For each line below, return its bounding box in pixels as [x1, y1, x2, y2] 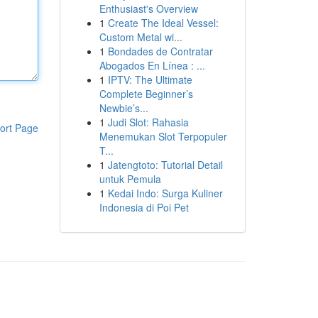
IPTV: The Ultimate [107, 72, 192, 87]
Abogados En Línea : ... [99, 58, 205, 72]
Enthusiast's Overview [99, 1, 198, 16]
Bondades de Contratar [107, 44, 213, 58]
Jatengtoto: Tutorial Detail [107, 158, 223, 172]
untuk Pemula [99, 172, 161, 186]
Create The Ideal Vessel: [107, 16, 219, 30]
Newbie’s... [99, 101, 148, 115]
